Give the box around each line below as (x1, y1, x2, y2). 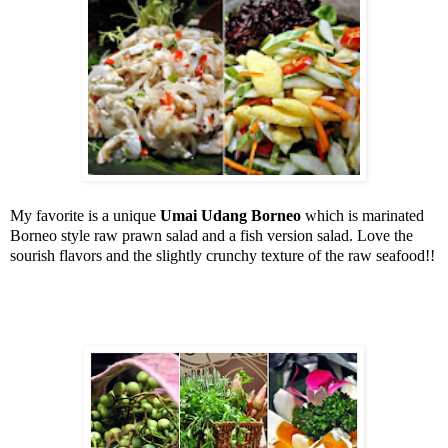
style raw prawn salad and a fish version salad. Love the (57, 227, 413, 245)
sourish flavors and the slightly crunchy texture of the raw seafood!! (10, 247, 435, 265)
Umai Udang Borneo (160, 207, 301, 225)
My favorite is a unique (10, 207, 160, 225)
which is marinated (301, 207, 424, 225)
